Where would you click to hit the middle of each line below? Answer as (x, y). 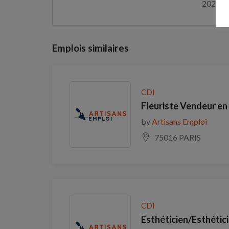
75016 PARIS (178, 137)
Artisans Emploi (179, 121)
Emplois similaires (90, 48)
